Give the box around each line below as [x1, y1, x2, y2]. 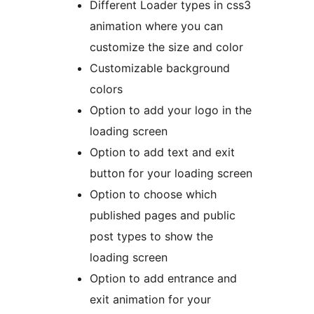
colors [90, 81, 123, 96]
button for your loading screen [90, 165, 252, 180]
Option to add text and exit [90, 144, 235, 159]
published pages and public [90, 207, 235, 222]
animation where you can [90, 18, 223, 33]
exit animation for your [90, 292, 211, 306]
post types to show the [90, 228, 213, 243]
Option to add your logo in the [90, 102, 252, 117]
